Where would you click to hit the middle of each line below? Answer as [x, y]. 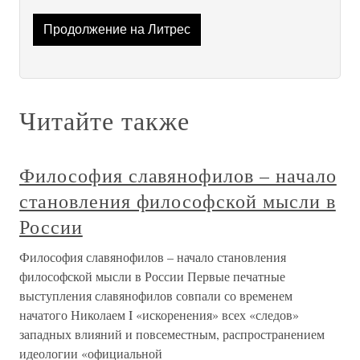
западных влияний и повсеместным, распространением [172, 334]
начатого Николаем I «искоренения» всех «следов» [159, 315]
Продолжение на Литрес [117, 30]
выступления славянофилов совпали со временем [156, 296]
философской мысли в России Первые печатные [152, 276]
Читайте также [104, 121]
